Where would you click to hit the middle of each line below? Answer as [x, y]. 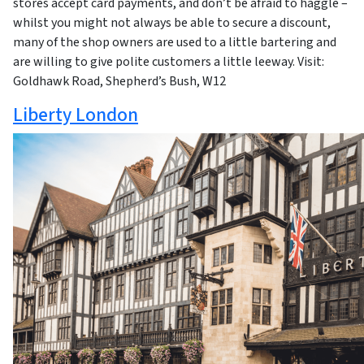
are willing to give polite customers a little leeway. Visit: [169, 62]
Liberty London [76, 115]
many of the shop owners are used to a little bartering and [175, 43]
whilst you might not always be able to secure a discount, [172, 23]
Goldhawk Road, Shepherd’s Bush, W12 [119, 82]
